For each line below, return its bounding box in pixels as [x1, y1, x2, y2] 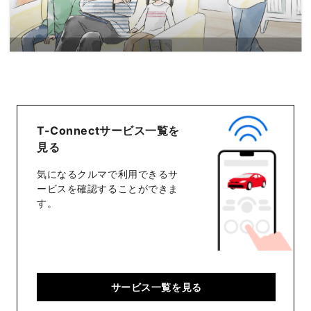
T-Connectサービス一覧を [37, 124, 180, 138]
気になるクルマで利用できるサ [37, 168, 178, 180]
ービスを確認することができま [37, 183, 178, 195]
